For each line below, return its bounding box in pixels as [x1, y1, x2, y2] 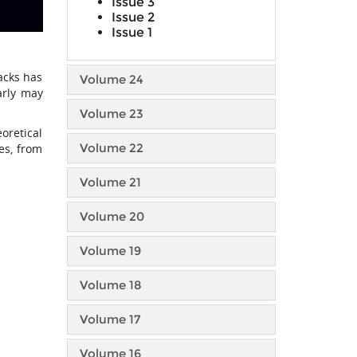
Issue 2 [111, 10, 155, 25]
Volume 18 [79, 277, 142, 292]
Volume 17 [79, 312, 140, 327]
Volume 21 [79, 175, 141, 190]
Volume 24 [79, 72, 143, 87]
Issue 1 [111, 25, 152, 40]
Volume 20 [79, 209, 144, 224]
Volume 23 [79, 106, 143, 121]
